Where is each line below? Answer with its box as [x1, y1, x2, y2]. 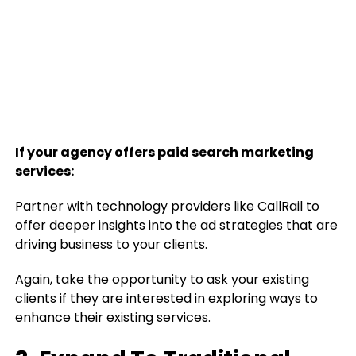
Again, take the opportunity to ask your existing [14, 270, 309, 288]
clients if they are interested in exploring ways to [14, 289, 318, 308]
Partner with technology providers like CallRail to [14, 197, 319, 215]
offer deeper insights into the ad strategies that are [14, 216, 338, 234]
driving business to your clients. [14, 235, 207, 253]
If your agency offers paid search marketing [14, 143, 314, 161]
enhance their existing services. [14, 308, 211, 327]
